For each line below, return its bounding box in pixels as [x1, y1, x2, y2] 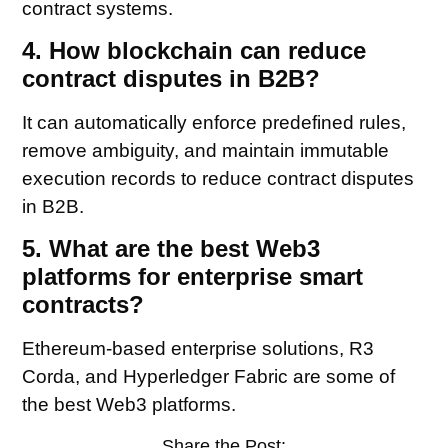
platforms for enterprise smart [22, 263, 364, 291]
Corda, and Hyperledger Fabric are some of [22, 366, 396, 388]
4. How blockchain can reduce [22, 37, 367, 65]
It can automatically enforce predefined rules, [22, 112, 407, 134]
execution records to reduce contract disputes [22, 168, 415, 190]
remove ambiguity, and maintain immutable [22, 140, 390, 162]
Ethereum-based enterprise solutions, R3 [22, 338, 375, 360]
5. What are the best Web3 [22, 235, 321, 263]
